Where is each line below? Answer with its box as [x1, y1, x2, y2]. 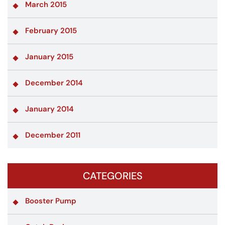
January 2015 [25, 51, 73, 62]
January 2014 [25, 103, 74, 114]
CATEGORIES [82, 169, 143, 182]
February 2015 [25, 25, 77, 36]
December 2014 [25, 77, 83, 88]
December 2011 [25, 130, 80, 140]
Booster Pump [25, 195, 76, 206]
